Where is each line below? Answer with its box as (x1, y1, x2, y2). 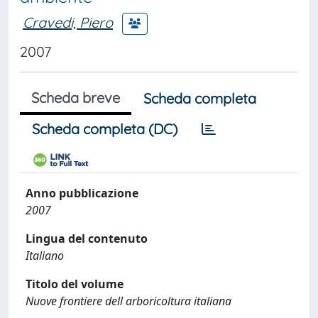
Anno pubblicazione (26, 185, 138, 201)
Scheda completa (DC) (32, 120, 177, 138)
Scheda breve (31, 89, 120, 106)
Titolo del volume (26, 276, 124, 292)
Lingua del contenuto (26, 231, 148, 246)
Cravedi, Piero (23, 13, 113, 31)
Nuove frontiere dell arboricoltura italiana (26, 293, 231, 309)
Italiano (26, 248, 64, 263)
